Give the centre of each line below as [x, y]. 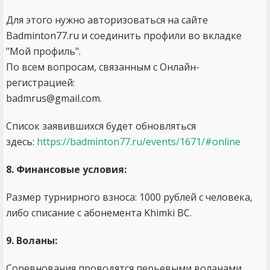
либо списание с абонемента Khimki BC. [99, 213]
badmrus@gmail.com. [54, 98]
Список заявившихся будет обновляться [101, 126]
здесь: [21, 142]
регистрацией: [40, 83]
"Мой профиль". [43, 51]
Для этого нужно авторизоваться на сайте [107, 20]
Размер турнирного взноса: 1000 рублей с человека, [129, 197]
